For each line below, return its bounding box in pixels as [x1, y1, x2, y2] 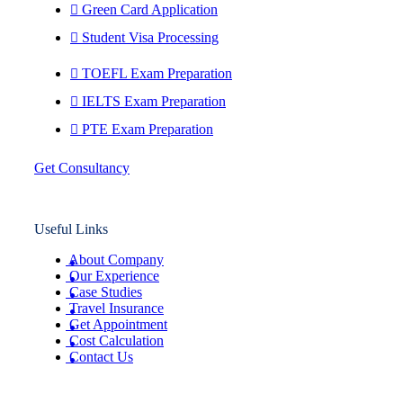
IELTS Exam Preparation [82, 94, 226, 110]
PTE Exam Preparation [82, 121, 213, 138]
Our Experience [69, 268, 159, 284]
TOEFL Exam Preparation [82, 66, 232, 82]
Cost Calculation [69, 333, 164, 349]
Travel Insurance [69, 300, 164, 317]
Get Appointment [69, 317, 167, 333]
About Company [68, 252, 164, 268]
